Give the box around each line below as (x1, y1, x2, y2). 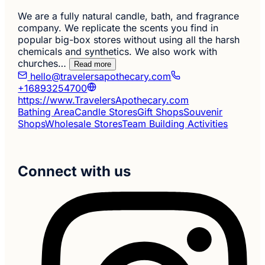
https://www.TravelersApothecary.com (18, 94, 189, 106)
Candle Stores (75, 106, 138, 118)
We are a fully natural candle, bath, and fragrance (18, 10, 240, 22)
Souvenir (183, 106, 223, 118)
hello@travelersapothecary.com (27, 70, 172, 83)
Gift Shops (137, 106, 184, 118)
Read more (74, 60, 112, 69)
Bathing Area (18, 106, 75, 118)
